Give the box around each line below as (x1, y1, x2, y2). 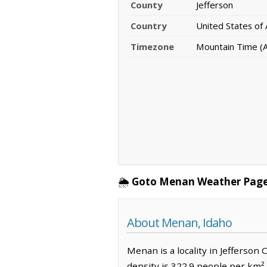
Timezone (131, 41, 174, 53)
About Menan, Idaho (127, 215, 232, 231)
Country (131, 20, 167, 32)
